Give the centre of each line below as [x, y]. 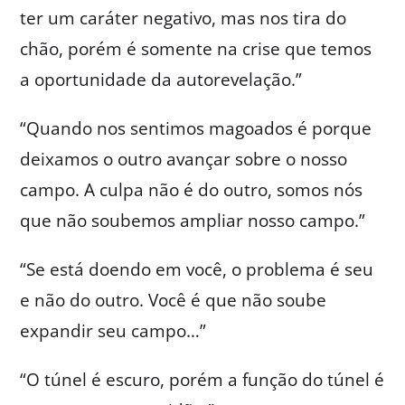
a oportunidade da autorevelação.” [161, 79]
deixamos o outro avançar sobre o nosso [184, 159]
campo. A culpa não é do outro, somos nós [192, 189]
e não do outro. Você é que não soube [174, 300]
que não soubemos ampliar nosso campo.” [193, 220]
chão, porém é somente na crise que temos [196, 48]
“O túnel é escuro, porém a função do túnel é [202, 379]
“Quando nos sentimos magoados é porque [196, 128]
